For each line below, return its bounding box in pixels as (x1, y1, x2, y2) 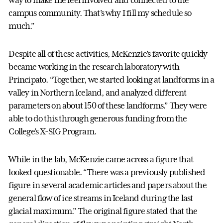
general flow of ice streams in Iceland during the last (8, 193, 193, 203)
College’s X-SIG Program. (8, 126, 96, 136)
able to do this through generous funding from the (8, 113, 187, 123)
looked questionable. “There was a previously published (8, 167, 206, 177)
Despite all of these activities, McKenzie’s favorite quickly (8, 48, 208, 59)
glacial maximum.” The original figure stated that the (8, 206, 198, 216)
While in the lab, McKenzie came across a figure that (8, 154, 194, 164)
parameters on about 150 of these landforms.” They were (8, 100, 207, 111)
